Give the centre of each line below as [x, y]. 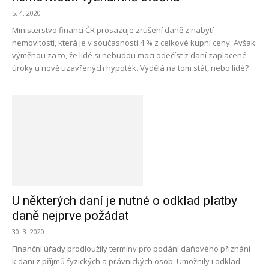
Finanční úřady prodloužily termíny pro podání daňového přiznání [131, 249]
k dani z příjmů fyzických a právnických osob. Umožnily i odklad [126, 261]
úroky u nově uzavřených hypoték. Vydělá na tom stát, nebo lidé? [130, 68]
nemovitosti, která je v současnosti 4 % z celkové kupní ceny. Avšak [134, 43]
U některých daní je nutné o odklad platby [125, 201]
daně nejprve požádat [71, 216]
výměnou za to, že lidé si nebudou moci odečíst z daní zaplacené [129, 55]
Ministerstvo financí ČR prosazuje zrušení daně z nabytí [113, 30]
